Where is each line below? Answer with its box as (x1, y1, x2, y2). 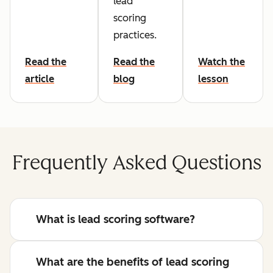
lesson (198, 73, 229, 85)
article (25, 73, 54, 85)
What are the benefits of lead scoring (36, 255, 229, 269)
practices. (113, 29, 157, 41)
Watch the (198, 56, 246, 68)
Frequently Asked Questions (12, 151, 261, 175)
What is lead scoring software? (36, 213, 195, 227)
